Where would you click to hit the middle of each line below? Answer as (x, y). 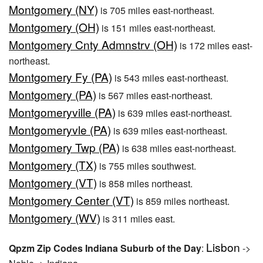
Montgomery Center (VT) (71, 200)
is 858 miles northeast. (145, 184)
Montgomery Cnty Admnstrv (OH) (93, 45)
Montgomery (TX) (53, 165)
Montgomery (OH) (54, 27)
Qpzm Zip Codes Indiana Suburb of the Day (105, 248)
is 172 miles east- (215, 46)
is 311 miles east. (138, 219)
